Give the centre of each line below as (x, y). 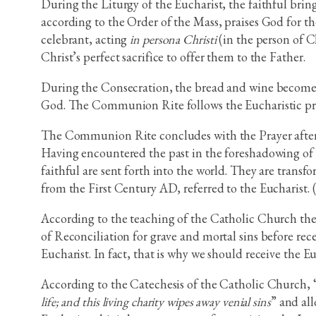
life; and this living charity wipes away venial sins (156, 302)
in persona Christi (173, 39)
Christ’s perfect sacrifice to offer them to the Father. (173, 57)
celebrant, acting (86, 39)
